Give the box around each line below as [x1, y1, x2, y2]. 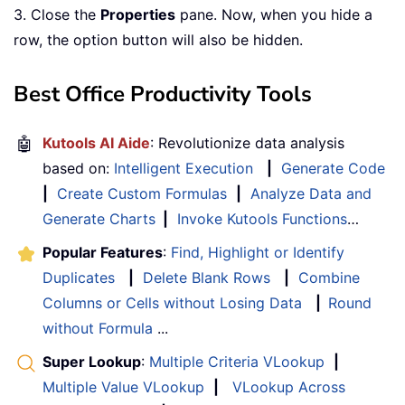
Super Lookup [42, 353, 141, 372]
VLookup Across [232, 378, 345, 397]
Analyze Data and [250, 184, 372, 203]
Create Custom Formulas [57, 184, 227, 203]
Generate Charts [42, 210, 155, 229]
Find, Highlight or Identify [171, 243, 344, 262]
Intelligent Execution [114, 159, 253, 178]
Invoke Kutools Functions [177, 210, 347, 229]
